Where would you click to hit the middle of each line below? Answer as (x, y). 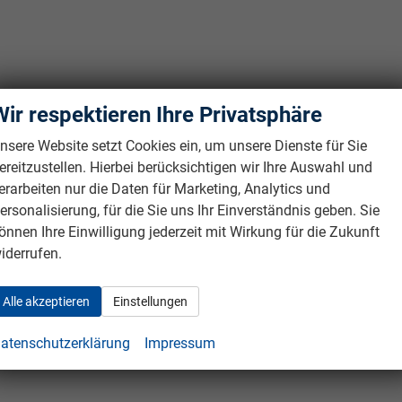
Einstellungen (150, 301)
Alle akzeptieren (46, 301)
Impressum (180, 343)
